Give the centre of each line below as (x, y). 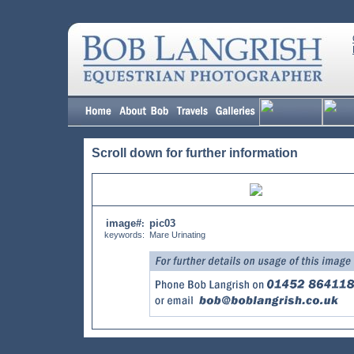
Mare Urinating (177, 235)
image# (124, 223)
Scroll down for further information (195, 153)
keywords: (124, 235)
